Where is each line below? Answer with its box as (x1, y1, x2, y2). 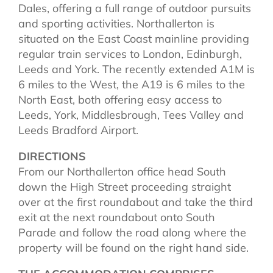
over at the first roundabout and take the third (18, 194, 253, 209)
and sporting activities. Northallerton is (18, 16, 214, 30)
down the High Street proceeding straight (18, 179, 231, 194)
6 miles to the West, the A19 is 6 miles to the (18, 77, 245, 91)
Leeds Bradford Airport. (18, 122, 138, 137)
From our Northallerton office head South (18, 164, 226, 179)
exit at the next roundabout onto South (18, 210, 215, 224)
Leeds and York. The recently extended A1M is (18, 62, 255, 76)
